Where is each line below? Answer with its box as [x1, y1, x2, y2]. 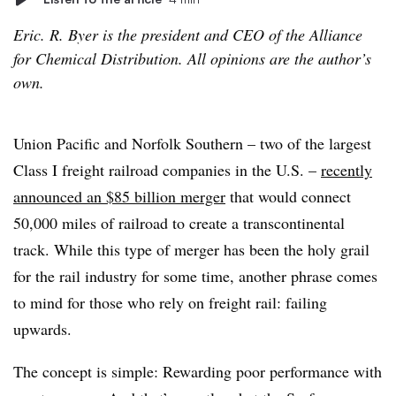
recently [321, 159, 372, 180]
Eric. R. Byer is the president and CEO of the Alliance [13, 24, 362, 45]
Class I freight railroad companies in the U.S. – [13, 159, 321, 180]
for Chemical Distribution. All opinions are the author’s [13, 48, 371, 69]
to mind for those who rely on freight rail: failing [13, 292, 327, 313]
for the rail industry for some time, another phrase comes [13, 265, 377, 286]
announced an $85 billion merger [13, 186, 225, 207]
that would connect [225, 186, 351, 207]
